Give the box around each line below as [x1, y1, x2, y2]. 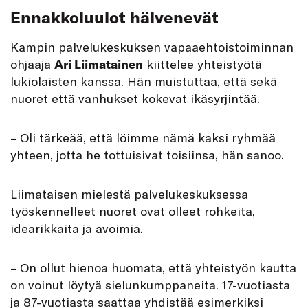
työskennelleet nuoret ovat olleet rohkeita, [10, 203, 255, 219]
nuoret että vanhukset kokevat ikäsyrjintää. [10, 91, 260, 107]
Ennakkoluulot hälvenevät [10, 7, 219, 28]
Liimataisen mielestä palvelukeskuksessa [10, 186, 248, 202]
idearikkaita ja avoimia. [10, 221, 143, 236]
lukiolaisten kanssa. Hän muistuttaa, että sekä [10, 74, 277, 89]
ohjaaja [10, 56, 54, 72]
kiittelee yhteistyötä [143, 56, 262, 72]
